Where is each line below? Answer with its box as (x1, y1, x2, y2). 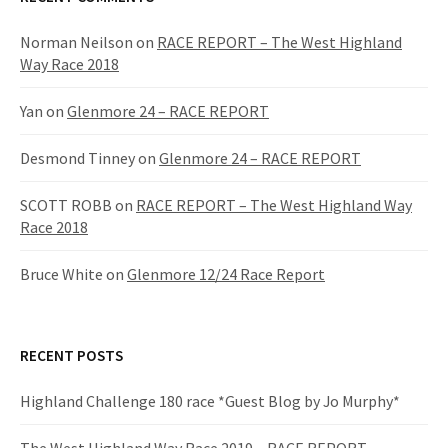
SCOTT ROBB (20, 195, 112, 215)
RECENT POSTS (20, 346, 123, 365)
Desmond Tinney (20, 148, 135, 168)
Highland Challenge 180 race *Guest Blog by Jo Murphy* (20, 391, 400, 411)
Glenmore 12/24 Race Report (127, 264, 325, 284)
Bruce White (20, 264, 103, 284)
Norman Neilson (20, 32, 133, 52)
